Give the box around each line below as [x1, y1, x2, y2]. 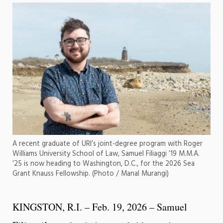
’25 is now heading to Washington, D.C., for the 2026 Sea [12, 158, 195, 170]
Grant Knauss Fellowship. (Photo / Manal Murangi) [12, 168, 169, 180]
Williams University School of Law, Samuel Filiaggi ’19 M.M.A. [12, 148, 200, 160]
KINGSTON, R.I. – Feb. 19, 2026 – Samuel [12, 200, 187, 214]
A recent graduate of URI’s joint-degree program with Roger [12, 138, 203, 150]
